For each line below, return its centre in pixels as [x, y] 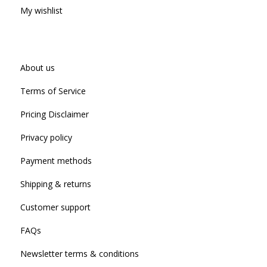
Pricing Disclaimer [54, 114]
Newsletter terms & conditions [79, 253]
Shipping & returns [55, 184]
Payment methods [56, 160]
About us [37, 67]
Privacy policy [46, 137]
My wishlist [41, 10]
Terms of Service [53, 91]
